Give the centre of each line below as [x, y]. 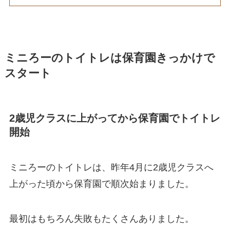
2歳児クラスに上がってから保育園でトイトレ [114, 118]
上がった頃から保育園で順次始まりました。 [101, 184]
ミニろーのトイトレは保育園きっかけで [110, 58]
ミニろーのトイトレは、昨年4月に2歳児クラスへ [111, 168]
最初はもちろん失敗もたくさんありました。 [101, 219]
